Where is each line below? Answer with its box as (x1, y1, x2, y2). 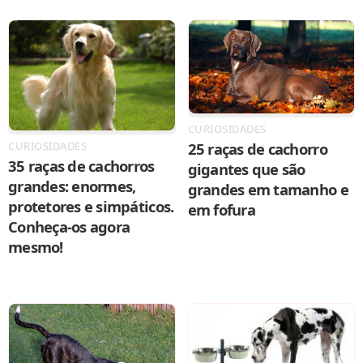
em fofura (187, 199, 255, 220)
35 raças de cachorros (8, 156, 155, 177)
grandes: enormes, (8, 176, 136, 197)
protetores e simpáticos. (8, 196, 174, 217)
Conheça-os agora (8, 216, 130, 237)
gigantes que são (187, 158, 305, 179)
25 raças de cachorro (187, 138, 327, 159)
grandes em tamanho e (187, 178, 348, 199)
